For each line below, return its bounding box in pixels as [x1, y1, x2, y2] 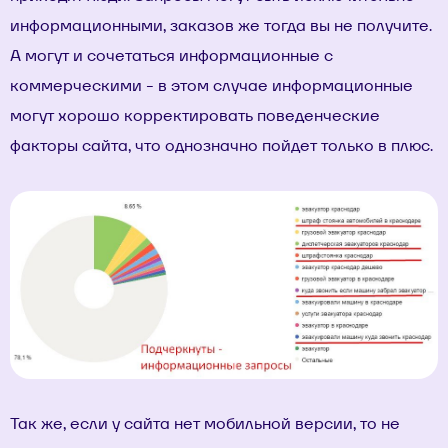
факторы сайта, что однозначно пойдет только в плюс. [10, 134, 433, 156]
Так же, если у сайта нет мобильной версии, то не [10, 413, 400, 435]
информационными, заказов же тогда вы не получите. [10, 14, 432, 36]
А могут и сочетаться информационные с [10, 44, 333, 66]
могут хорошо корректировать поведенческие [10, 104, 380, 126]
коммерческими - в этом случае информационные [10, 74, 413, 96]
